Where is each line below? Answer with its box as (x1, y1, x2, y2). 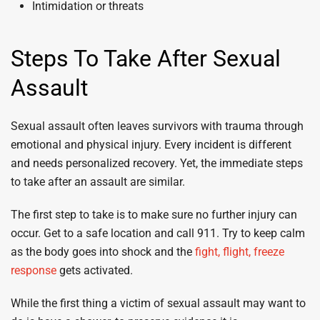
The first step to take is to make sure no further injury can (11, 208, 297, 221)
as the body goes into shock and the (11, 245, 195, 259)
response (11, 264, 56, 277)
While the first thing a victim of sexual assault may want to (11, 296, 306, 310)
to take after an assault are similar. (11, 175, 185, 189)
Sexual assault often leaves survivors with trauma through (11, 119, 304, 133)
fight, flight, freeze (195, 245, 284, 259)
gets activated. (56, 264, 133, 277)
